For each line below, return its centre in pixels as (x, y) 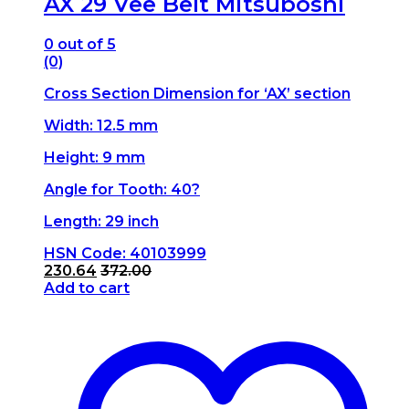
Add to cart (87, 288)
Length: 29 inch (101, 222)
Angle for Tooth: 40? (122, 190)
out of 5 (85, 45)
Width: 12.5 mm (101, 126)
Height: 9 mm (94, 158)
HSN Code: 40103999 (125, 254)
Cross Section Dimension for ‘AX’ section (197, 94)
